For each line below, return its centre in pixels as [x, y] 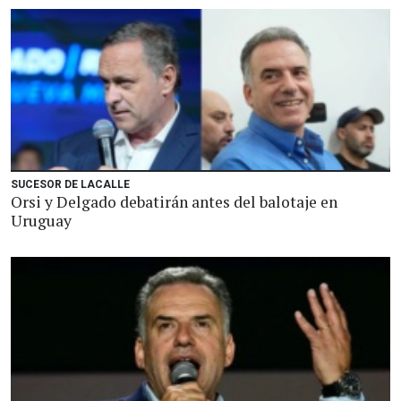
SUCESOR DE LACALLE [70, 184]
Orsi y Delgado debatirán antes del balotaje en [174, 202]
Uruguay [41, 221]
